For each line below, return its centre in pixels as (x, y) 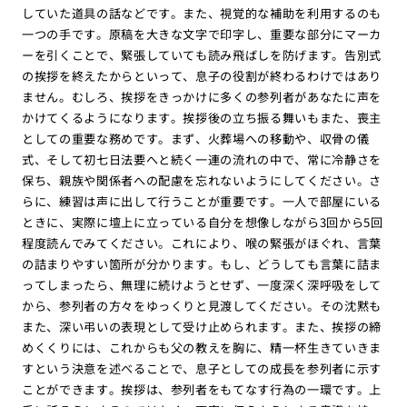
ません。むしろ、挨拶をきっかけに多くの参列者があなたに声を (202, 96)
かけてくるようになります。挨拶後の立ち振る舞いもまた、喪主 (202, 117)
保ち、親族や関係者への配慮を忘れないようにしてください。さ (202, 180)
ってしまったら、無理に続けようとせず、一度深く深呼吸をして (202, 284)
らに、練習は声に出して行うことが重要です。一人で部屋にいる (202, 201)
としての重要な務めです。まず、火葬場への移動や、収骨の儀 (195, 138)
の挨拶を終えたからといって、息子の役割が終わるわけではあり (202, 75)
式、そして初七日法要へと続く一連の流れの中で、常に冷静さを (202, 159)
